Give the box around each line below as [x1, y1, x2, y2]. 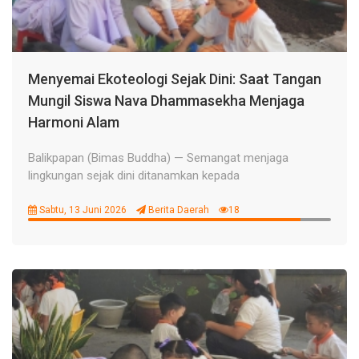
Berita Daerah [146, 204, 209, 216]
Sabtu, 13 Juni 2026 [37, 204, 127, 216]
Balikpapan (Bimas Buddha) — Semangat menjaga [28, 151, 288, 165]
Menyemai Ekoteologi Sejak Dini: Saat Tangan [28, 71, 321, 87]
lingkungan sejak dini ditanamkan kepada [28, 168, 240, 183]
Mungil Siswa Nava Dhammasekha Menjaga [28, 92, 305, 109]
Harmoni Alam [28, 114, 119, 131]
